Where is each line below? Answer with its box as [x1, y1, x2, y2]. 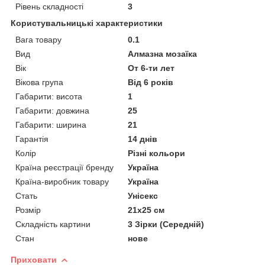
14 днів [128, 134, 158, 144]
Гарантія [15, 134, 49, 144]
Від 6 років [128, 77, 174, 87]
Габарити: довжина [15, 105, 89, 115]
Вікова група [15, 77, 63, 87]
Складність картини [15, 219, 91, 229]
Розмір [15, 205, 41, 215]
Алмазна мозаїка [128, 49, 198, 59]
